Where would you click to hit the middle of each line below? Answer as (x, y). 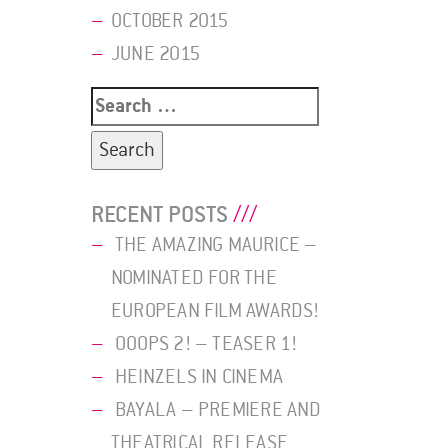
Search (118, 101)
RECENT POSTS (159, 214)
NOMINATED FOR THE (194, 277)
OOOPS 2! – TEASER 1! (206, 343)
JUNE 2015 (155, 54)
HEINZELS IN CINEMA (199, 376)
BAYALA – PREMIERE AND (218, 409)
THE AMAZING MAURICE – (216, 244)
